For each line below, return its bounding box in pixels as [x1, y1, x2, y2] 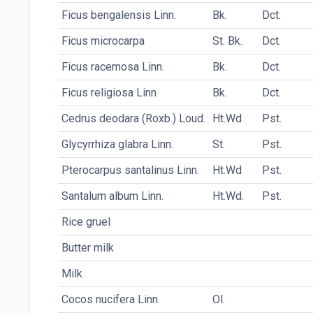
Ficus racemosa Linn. [61, 60, 164, 74]
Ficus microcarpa [61, 34, 145, 48]
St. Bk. [212, 34, 242, 48]
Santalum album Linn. [61, 189, 163, 203]
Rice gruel [61, 215, 110, 229]
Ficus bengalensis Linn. [61, 8, 176, 22]
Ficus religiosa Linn [61, 86, 156, 100]
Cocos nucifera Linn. [61, 293, 160, 307]
